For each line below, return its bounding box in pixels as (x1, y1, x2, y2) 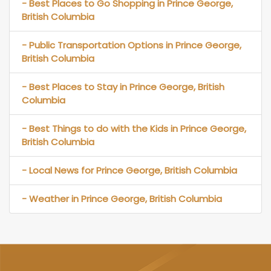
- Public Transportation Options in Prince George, (22, 38, 241, 51)
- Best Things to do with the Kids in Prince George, (22, 122, 246, 135)
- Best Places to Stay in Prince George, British (22, 80, 224, 93)
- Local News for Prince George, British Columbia (22, 163, 237, 177)
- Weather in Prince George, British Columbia (22, 192, 222, 205)
